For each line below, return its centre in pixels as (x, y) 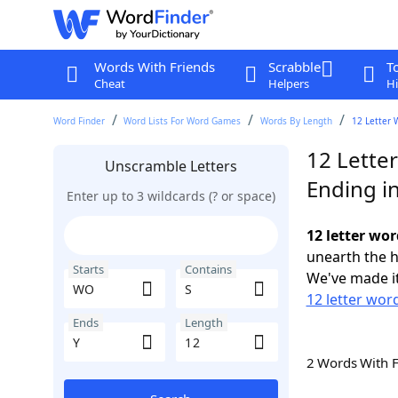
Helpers (288, 84)
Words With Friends (154, 67)
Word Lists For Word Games (183, 121)
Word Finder (79, 121)
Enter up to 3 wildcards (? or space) (171, 196)
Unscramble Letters (171, 166)
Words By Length (297, 121)
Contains (208, 269)
